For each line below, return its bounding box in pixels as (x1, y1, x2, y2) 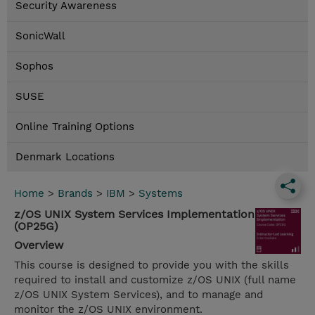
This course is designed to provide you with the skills (14, 259, 289, 272)
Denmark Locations (15, 150, 115, 164)
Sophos (15, 60, 53, 73)
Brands (58, 187, 93, 200)
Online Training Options (15, 120, 134, 134)
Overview (14, 238, 63, 252)
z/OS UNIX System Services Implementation (14, 207, 255, 221)
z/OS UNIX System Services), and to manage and (14, 288, 263, 302)
